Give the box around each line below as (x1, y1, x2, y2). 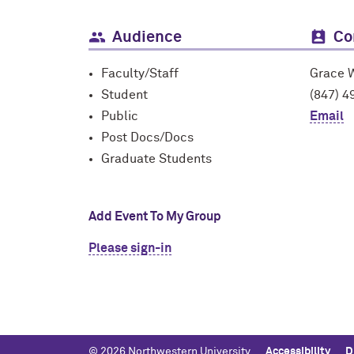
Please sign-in (88, 242, 171, 254)
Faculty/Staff (101, 67, 179, 80)
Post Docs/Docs (101, 131, 194, 144)
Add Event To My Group (88, 210, 221, 223)
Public (101, 110, 138, 122)
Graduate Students (101, 153, 212, 165)
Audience (112, 29, 182, 45)
